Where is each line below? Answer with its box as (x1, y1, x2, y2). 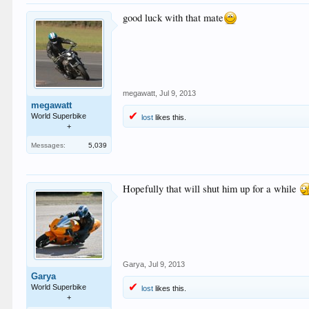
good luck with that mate (123, 11, 224, 25)
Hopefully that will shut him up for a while (123, 182, 300, 196)
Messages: (31, 141, 66, 150)
